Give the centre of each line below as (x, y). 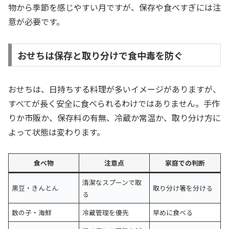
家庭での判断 (185, 163)
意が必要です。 (36, 21)
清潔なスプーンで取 (112, 182)
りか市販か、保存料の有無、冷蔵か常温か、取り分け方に (114, 117)
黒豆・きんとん (35, 188)
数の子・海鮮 (32, 213)
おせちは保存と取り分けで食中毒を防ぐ (100, 55)
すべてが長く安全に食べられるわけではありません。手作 (114, 103)
